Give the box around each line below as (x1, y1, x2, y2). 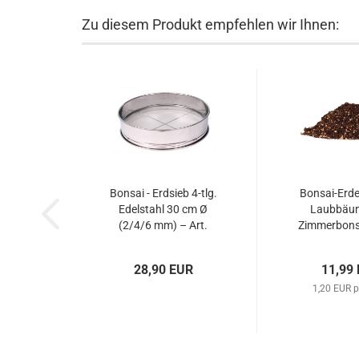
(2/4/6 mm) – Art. (119, 219, 208, 232)
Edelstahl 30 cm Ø (119, 203, 208, 216)
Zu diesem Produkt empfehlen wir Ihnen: (82, 16, 339, 33)
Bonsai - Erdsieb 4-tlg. (109, 187, 217, 200)
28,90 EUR (133, 262, 193, 277)
